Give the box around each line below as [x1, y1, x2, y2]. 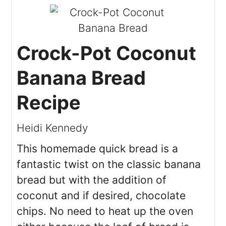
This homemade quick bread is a [17, 142, 179, 155]
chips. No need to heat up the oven [17, 204, 194, 217]
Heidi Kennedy [17, 121, 88, 134]
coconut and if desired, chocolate [17, 189, 186, 202]
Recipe [17, 90, 81, 114]
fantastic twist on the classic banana [17, 157, 201, 171]
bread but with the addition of [17, 173, 167, 186]
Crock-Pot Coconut [17, 41, 197, 65]
